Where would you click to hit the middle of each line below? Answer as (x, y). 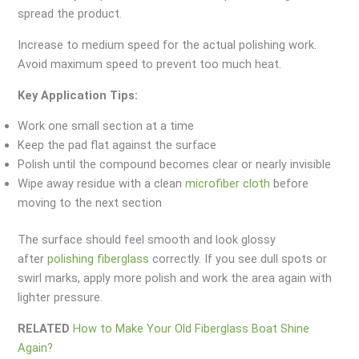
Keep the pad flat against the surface (117, 145)
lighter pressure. (61, 298)
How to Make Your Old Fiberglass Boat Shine (192, 328)
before (290, 184)
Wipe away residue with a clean (102, 184)
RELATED (44, 328)
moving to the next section (90, 203)
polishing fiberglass (99, 259)
